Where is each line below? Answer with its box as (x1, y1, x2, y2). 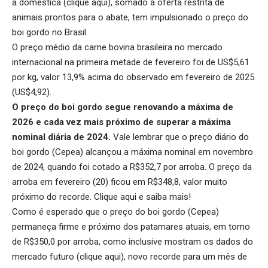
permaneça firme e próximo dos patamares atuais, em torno (12, 221, 250, 232)
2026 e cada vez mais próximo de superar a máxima (12, 116, 231, 127)
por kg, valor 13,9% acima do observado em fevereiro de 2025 (12, 71, 254, 83)
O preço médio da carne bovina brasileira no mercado (12, 41, 223, 53)
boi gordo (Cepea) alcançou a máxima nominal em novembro (12, 146, 253, 157)
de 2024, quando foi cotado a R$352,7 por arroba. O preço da (12, 161, 252, 172)
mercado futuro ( (12, 251, 80, 262)
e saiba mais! (136, 191, 191, 202)
